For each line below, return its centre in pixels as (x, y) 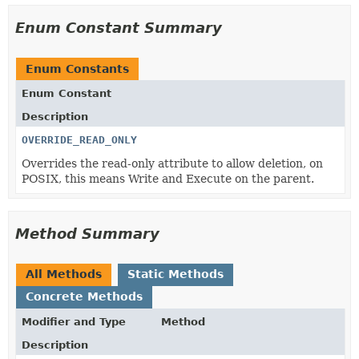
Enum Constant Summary (119, 27)
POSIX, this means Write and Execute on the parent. (168, 178)
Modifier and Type (74, 321)
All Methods (64, 274)
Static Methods (175, 274)
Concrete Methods (84, 296)
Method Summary (87, 233)
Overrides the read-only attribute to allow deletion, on (172, 163)
